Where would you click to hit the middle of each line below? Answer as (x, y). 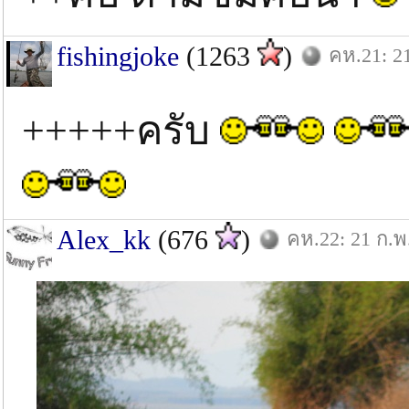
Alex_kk (104, 240)
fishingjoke (118, 56)
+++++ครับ (121, 131)
